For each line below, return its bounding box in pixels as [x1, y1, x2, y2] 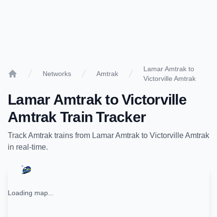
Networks [43, 70, 71, 77]
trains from [52, 131, 92, 139]
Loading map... [8, 189, 54, 197]
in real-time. [8, 143, 48, 151]
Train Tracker [56, 109, 146, 125]
